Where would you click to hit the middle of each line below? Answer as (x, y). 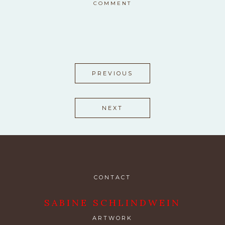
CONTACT (113, 177)
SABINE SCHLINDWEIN (113, 202)
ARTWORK (113, 218)
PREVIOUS (113, 73)
